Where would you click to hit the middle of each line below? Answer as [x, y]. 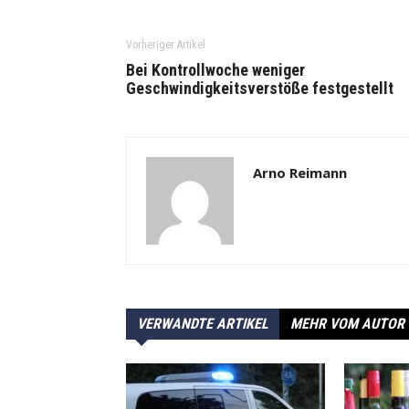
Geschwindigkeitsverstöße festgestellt [260, 88]
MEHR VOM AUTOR [347, 324]
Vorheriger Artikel [166, 45]
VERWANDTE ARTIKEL [203, 324]
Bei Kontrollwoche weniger [215, 70]
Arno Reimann [300, 173]
